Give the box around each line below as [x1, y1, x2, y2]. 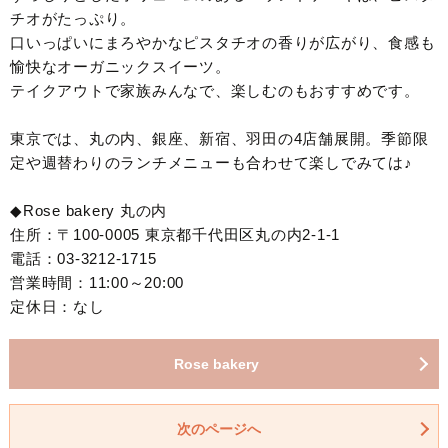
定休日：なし [10, 298, 105, 316]
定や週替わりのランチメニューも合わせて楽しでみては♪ [10, 154, 413, 172]
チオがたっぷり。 [10, 10, 136, 28]
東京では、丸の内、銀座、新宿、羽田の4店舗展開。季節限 [10, 130, 429, 148]
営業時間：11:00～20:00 [10, 274, 184, 292]
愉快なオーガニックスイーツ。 [10, 58, 231, 76]
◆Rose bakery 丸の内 [10, 202, 167, 220]
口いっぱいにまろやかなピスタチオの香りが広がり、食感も [10, 34, 436, 52]
